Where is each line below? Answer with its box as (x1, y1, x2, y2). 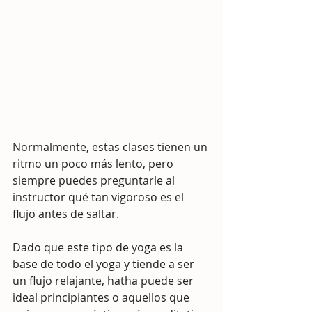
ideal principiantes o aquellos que (13, 290, 192, 305)
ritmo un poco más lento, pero (13, 156, 176, 171)
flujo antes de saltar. (13, 206, 122, 221)
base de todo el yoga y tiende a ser (13, 256, 197, 272)
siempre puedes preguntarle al (13, 173, 178, 188)
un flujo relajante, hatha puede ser (13, 273, 196, 288)
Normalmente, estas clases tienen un (13, 139, 210, 155)
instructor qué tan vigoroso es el (13, 189, 187, 205)
